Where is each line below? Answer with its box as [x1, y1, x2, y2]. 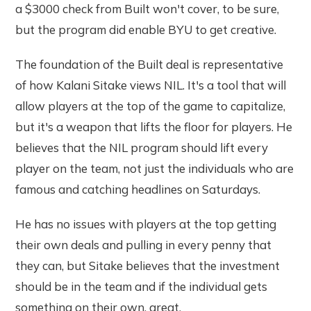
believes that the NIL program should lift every [15, 140, 269, 155]
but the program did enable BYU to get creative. [15, 22, 277, 37]
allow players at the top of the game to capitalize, [15, 99, 286, 114]
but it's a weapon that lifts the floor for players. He [15, 119, 293, 135]
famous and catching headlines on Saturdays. [15, 182, 261, 197]
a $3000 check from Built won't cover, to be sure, [15, 1, 280, 17]
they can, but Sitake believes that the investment [15, 258, 280, 274]
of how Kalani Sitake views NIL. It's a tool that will [15, 78, 287, 93]
